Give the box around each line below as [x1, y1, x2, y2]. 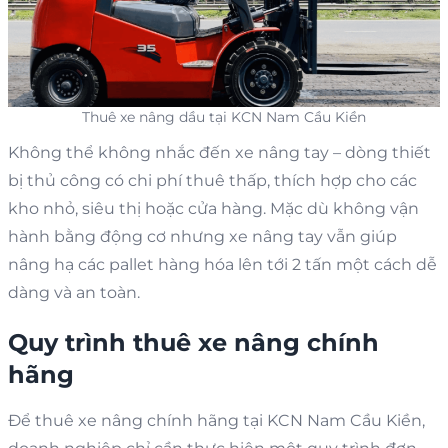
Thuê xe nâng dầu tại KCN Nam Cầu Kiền [82, 107, 366, 126]
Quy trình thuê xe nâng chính [8, 327, 379, 357]
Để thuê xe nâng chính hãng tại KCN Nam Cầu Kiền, [8, 410, 425, 430]
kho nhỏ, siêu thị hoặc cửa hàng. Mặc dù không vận [8, 198, 419, 218]
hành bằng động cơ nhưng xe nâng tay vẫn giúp [8, 226, 397, 246]
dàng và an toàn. [8, 282, 140, 302]
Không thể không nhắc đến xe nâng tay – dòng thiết [8, 142, 431, 162]
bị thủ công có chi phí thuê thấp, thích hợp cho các [8, 170, 417, 190]
